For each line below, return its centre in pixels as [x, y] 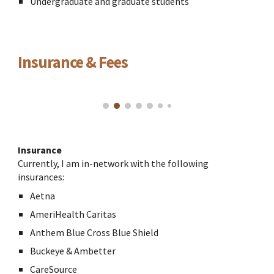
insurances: [41, 177]
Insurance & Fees [73, 62]
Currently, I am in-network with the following [113, 164]
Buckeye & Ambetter [73, 251]
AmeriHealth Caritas [73, 214]
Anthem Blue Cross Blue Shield [94, 233]
